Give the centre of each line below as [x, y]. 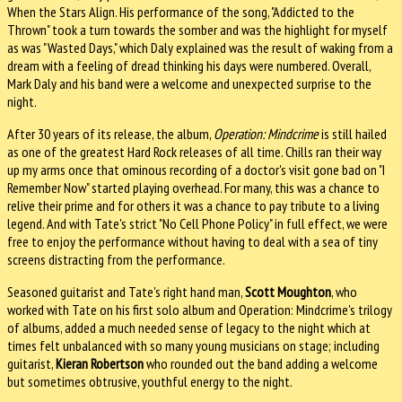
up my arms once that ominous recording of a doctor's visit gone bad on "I [196, 170]
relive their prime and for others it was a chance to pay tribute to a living [193, 206]
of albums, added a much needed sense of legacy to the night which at [189, 328]
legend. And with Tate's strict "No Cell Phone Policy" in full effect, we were [197, 224]
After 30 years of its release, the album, [110, 134]
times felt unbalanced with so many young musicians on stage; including [193, 346]
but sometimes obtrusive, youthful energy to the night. [150, 382]
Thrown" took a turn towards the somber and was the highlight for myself [197, 30]
